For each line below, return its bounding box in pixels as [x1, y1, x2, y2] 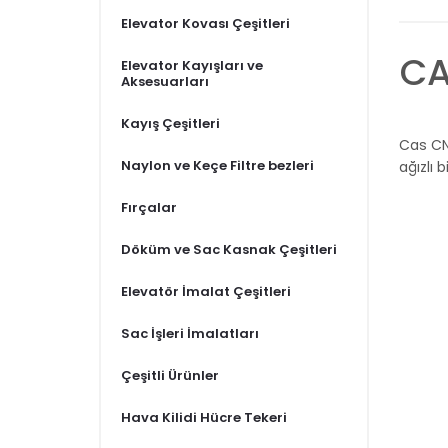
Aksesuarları [121, 74, 209, 88]
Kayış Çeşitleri [121, 116, 220, 130]
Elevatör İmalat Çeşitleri [121, 284, 291, 298]
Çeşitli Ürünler [121, 368, 219, 382]
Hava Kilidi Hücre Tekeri [121, 410, 287, 424]
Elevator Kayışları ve [121, 58, 263, 72]
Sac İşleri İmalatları [121, 326, 259, 340]
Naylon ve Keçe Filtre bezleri [121, 158, 314, 172]
